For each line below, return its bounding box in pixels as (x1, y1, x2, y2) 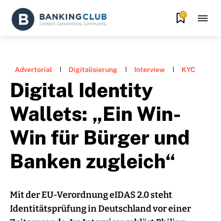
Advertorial (15, 66, 52, 74)
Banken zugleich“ (10, 149, 176, 173)
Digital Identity (10, 78, 153, 102)
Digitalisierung (69, 66, 117, 74)
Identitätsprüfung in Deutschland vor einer (10, 203, 191, 214)
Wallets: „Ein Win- (10, 102, 181, 125)
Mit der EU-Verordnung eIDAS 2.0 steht (10, 189, 172, 200)
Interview (134, 66, 165, 74)
